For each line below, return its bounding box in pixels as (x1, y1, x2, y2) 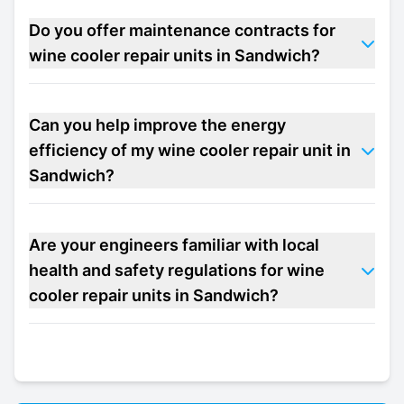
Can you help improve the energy (29, 115, 286, 134)
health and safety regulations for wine (29, 261, 325, 280)
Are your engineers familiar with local (29, 235, 319, 254)
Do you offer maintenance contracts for (29, 21, 335, 40)
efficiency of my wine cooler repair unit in (29, 141, 351, 160)
